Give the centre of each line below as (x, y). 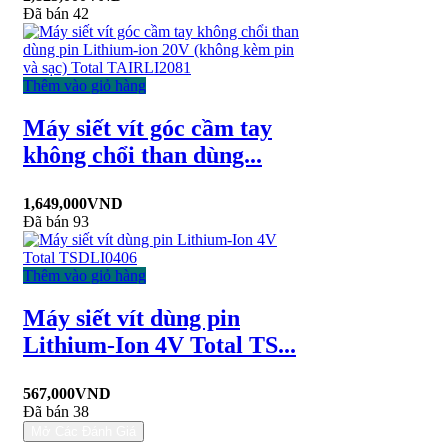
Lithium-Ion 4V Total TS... (159, 345)
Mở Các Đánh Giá (83, 431)
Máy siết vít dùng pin (131, 318)
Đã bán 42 (56, 14)
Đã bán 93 (56, 222)
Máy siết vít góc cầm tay (147, 128)
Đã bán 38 (56, 411)
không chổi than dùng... (142, 155)
